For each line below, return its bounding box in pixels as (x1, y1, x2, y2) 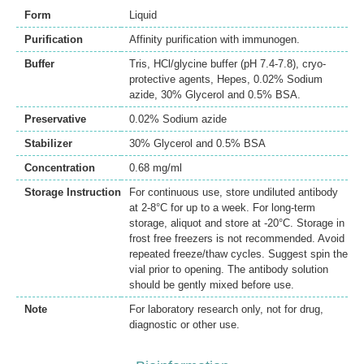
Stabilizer (24, 137, 72, 150)
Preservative (24, 113, 86, 126)
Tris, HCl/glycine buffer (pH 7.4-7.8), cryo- (129, 58, 326, 71)
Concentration (24, 162, 95, 175)
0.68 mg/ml (129, 162, 182, 175)
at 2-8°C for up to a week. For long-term (129, 201, 315, 214)
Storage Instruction (24, 186, 121, 199)
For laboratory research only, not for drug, (129, 303, 323, 316)
